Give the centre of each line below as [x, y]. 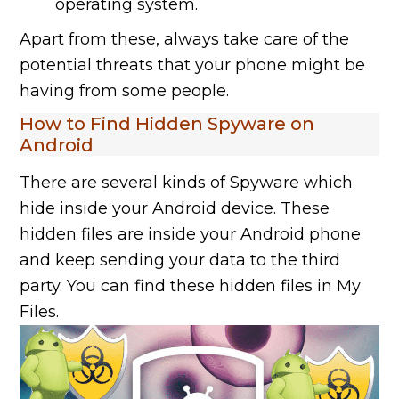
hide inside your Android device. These [175, 209]
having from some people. [125, 91]
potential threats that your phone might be [193, 65]
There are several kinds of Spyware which [187, 183]
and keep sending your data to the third [180, 261]
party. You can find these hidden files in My [191, 286]
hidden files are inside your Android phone [191, 235]
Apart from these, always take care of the [185, 40]
